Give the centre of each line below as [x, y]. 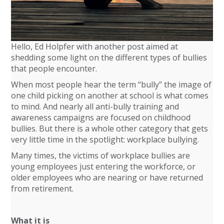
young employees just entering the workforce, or [103, 166]
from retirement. [42, 188]
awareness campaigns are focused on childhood [101, 117]
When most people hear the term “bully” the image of [111, 84]
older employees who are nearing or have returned [107, 177]
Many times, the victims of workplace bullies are [101, 155]
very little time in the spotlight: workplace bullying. [105, 139]
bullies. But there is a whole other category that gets [110, 128]
